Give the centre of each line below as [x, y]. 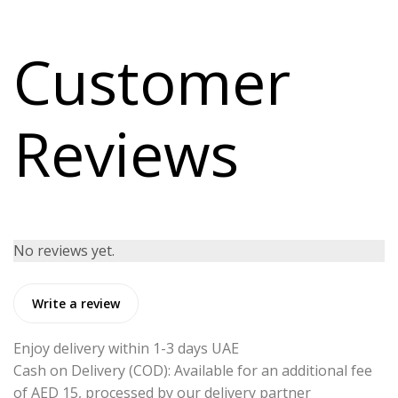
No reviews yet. [64, 250]
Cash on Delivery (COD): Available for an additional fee [193, 370]
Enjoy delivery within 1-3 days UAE [126, 348]
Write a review [76, 303]
